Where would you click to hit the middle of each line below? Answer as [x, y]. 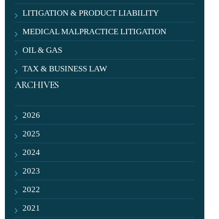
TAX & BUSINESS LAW [65, 69]
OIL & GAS [43, 50]
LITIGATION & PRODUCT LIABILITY [91, 13]
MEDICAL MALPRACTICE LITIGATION [95, 32]
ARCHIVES [37, 85]
